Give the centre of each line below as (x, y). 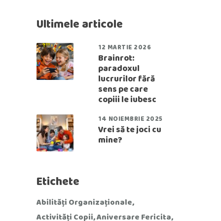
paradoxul (119, 68)
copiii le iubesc (127, 99)
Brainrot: (116, 58)
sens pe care (123, 89)
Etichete (58, 181)
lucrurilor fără (127, 79)
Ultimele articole (80, 24)
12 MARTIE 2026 (125, 47)
